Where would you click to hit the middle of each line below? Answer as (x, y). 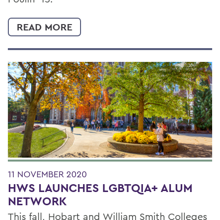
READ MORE (44, 27)
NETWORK (37, 201)
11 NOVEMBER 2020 (47, 174)
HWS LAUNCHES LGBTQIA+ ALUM (100, 188)
